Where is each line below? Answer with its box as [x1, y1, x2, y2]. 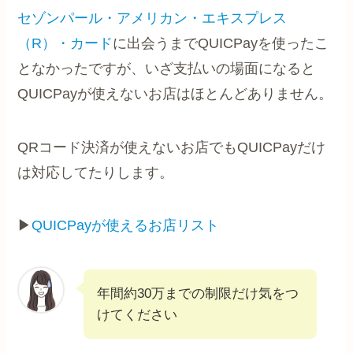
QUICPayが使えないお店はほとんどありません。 [17, 85, 333, 102]
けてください [97, 307, 178, 323]
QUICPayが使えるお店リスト [32, 217, 220, 234]
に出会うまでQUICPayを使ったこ [113, 35, 329, 51]
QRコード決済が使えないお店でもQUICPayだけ [17, 139, 326, 155]
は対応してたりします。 [17, 164, 174, 180]
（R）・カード [17, 35, 113, 51]
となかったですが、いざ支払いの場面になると [17, 60, 316, 76]
